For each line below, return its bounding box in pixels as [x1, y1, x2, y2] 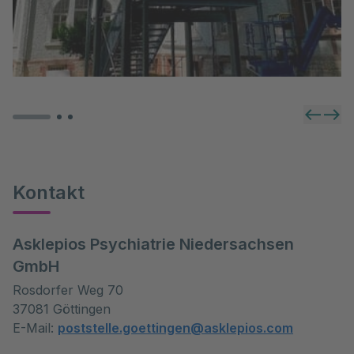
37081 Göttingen [13, 301, 111, 317]
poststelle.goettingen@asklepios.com [58, 320, 293, 336]
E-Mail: [13, 320, 58, 336]
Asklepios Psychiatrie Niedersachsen [13, 235, 294, 254]
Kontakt [13, 181, 85, 204]
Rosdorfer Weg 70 [13, 282, 123, 298]
